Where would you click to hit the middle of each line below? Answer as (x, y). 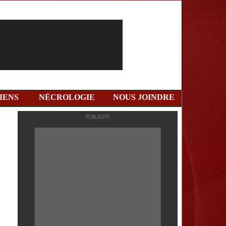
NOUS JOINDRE (144, 97)
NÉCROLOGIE (67, 97)
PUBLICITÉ (98, 117)
